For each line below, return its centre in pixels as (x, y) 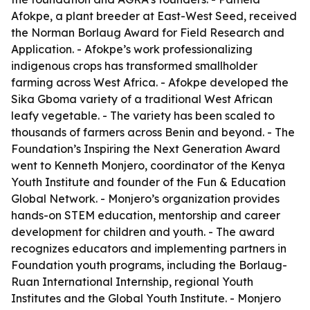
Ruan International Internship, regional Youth (132, 282)
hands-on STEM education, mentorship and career (146, 215)
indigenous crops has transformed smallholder (134, 66)
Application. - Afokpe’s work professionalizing (132, 49)
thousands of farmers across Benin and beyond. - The (153, 132)
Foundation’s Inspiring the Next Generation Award (146, 149)
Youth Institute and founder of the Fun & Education (148, 182)
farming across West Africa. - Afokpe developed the (150, 82)
